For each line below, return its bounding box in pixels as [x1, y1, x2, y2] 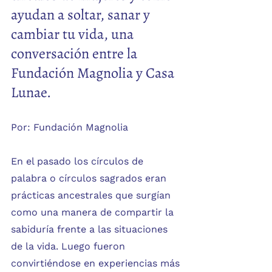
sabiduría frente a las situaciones [11, 223, 171, 235]
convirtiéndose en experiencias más [11, 257, 183, 269]
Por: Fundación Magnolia [11, 121, 128, 133]
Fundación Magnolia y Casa [11, 63, 177, 83]
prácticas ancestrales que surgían [11, 189, 174, 201]
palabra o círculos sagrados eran [11, 172, 169, 184]
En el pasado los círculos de [11, 155, 146, 167]
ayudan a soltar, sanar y [11, 5, 153, 24]
